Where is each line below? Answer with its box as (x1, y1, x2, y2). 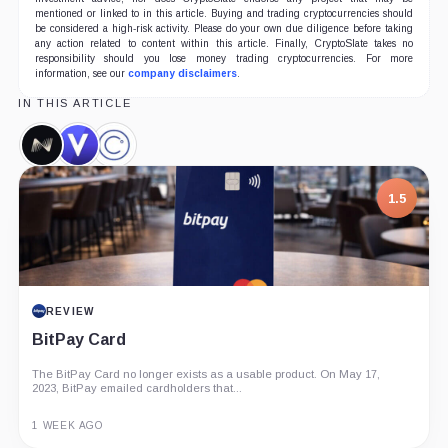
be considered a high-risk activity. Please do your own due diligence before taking (34, 23, 414, 35)
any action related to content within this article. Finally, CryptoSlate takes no (34, 38, 414, 50)
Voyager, (77, 143, 141, 161)
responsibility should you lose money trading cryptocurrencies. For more (34, 53, 414, 65)
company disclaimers (127, 68, 237, 80)
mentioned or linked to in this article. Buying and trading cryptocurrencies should (34, 8, 414, 20)
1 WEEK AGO (31, 419, 103, 431)
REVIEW (45, 305, 95, 317)
